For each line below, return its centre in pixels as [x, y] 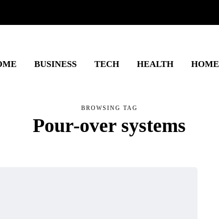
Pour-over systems [109, 125]
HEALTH [155, 64]
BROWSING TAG [109, 108]
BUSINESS [55, 64]
